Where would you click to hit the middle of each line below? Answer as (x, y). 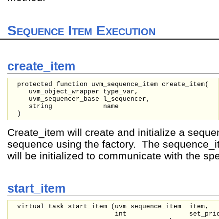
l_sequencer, (127, 99)
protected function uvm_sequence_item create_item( (113, 84)
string (43, 106)
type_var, (121, 91)
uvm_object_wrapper (66, 91)
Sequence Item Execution (81, 30)
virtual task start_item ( (66, 207)
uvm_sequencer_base (66, 99)
